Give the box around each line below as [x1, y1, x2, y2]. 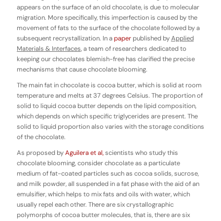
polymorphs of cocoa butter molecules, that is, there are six [16, 211, 190, 220]
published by [131, 34, 171, 43]
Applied [171, 34, 194, 43]
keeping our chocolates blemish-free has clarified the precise [16, 55, 195, 64]
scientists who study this [103, 148, 178, 157]
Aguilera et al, [65, 148, 104, 157]
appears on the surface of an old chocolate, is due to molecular [16, 3, 199, 12]
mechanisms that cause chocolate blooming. [16, 65, 147, 74]
